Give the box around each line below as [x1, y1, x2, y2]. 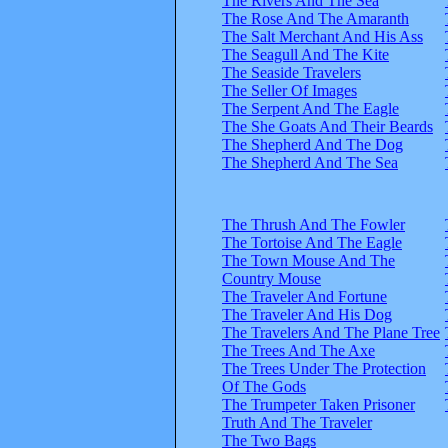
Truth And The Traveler [222, 413, 372, 431]
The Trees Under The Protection [222, 359, 426, 377]
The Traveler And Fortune [222, 287, 387, 305]
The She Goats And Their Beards [222, 117, 433, 135]
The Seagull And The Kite [222, 45, 389, 63]
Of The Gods [222, 377, 306, 395]
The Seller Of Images [222, 81, 357, 99]
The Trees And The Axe [222, 341, 375, 359]
